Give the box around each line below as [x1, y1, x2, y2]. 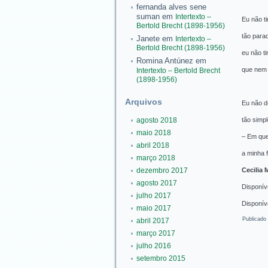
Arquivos [124, 97, 162, 106]
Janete [136, 34, 160, 43]
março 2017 [136, 229, 175, 237]
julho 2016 [136, 242, 171, 250]
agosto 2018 [136, 116, 177, 124]
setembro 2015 [136, 254, 185, 263]
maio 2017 [136, 204, 171, 212]
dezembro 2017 [136, 166, 188, 175]
